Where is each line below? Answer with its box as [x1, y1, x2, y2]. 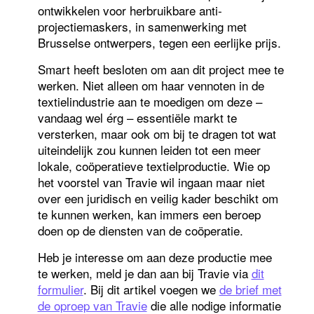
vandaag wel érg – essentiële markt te [37, 108, 237, 126]
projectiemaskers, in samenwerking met [37, 17, 247, 35]
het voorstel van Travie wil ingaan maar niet [37, 172, 265, 191]
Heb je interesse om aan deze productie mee [37, 247, 272, 266]
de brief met [219, 280, 282, 298]
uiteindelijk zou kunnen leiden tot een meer [37, 140, 261, 158]
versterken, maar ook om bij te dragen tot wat [37, 124, 276, 142]
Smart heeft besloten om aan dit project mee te [37, 60, 284, 78]
